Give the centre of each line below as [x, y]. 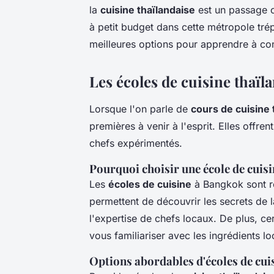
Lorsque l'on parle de [140, 109]
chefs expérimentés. [136, 143]
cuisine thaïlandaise [148, 9]
